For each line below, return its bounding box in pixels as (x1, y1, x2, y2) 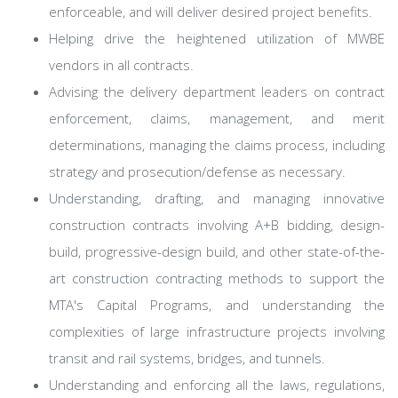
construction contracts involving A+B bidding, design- (49, 216, 385, 234)
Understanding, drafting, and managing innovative (49, 189, 385, 207)
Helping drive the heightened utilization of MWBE (49, 29, 385, 47)
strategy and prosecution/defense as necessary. (49, 163, 346, 180)
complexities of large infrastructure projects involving (49, 322, 385, 340)
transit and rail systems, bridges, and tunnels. (49, 349, 325, 367)
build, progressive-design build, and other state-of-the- (49, 243, 385, 260)
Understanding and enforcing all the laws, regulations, (49, 376, 385, 394)
